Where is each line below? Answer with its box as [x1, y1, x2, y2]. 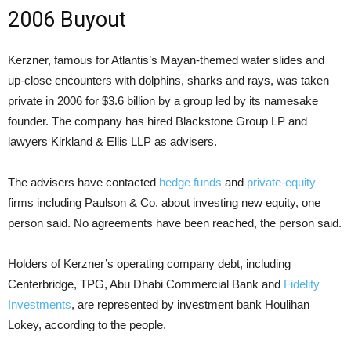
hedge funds [159, 175, 222, 189]
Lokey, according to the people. [8, 318, 166, 331]
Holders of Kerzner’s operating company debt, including [8, 257, 291, 270]
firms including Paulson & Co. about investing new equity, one [8, 196, 320, 209]
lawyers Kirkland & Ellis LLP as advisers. [8, 135, 217, 148]
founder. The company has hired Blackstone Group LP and [8, 114, 307, 128]
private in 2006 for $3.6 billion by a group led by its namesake [8, 94, 318, 107]
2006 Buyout [8, 7, 126, 32]
